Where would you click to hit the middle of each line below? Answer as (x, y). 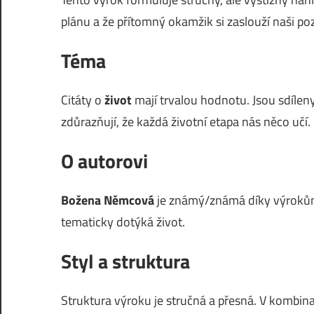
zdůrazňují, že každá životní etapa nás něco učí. (186, 122)
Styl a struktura (125, 261)
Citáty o (83, 100)
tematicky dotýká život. (123, 222)
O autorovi (104, 161)
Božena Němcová (108, 200)
